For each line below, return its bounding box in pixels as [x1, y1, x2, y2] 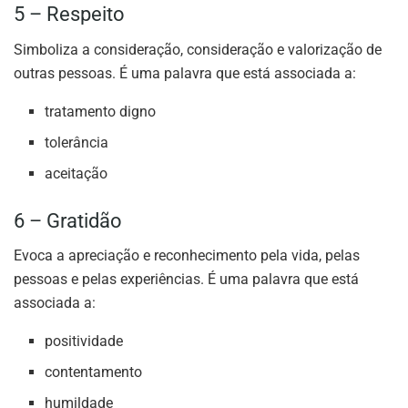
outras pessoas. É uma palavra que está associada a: [14, 64, 356, 82]
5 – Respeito [14, 2, 125, 25]
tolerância [45, 133, 109, 151]
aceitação [45, 164, 108, 182]
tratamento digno [45, 102, 157, 120]
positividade [45, 332, 124, 351]
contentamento [45, 363, 143, 382]
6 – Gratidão [14, 209, 122, 232]
